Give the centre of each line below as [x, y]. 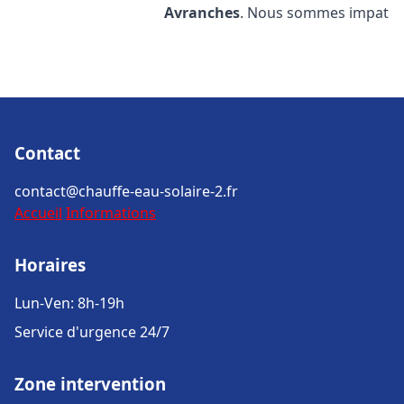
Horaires [50, 265]
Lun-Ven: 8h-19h [69, 303]
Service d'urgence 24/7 [92, 332]
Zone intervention [90, 384]
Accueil [38, 213]
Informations [111, 213]
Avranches [202, 13]
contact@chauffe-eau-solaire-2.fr [126, 191]
